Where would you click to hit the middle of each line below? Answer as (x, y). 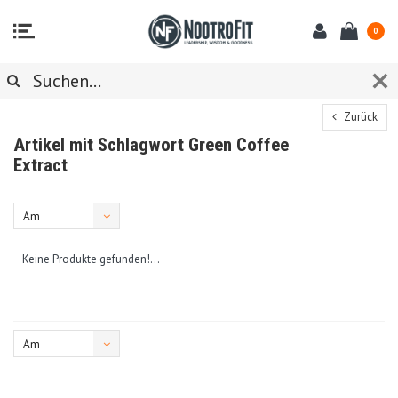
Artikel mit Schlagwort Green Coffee (151, 144)
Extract (40, 165)
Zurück (359, 116)
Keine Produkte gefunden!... (91, 259)
